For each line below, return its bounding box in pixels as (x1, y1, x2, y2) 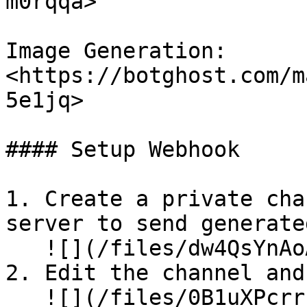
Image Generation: (5, 38, 227, 63)
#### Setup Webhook (5, 137, 240, 162)
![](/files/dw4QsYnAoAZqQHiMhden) (5, 236, 45, 260)
